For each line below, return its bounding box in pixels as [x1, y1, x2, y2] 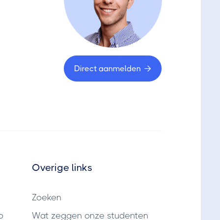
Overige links [31, 162, 92, 173]
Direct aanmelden [74, 64, 141, 73]
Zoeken [31, 192, 61, 202]
